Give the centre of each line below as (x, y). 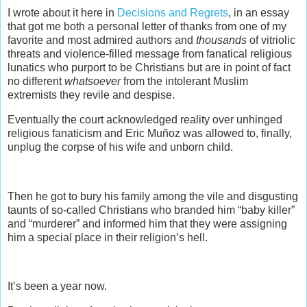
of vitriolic (271, 40)
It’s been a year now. (57, 286)
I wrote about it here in (62, 13)
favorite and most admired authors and (102, 40)
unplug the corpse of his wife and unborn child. (120, 147)
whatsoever (93, 82)
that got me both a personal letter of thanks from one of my (147, 27)
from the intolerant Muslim (184, 82)
